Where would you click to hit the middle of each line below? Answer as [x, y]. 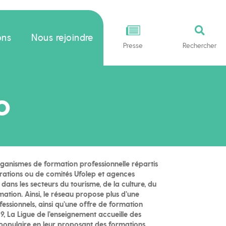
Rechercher [200, 45]
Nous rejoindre [62, 38]
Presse [133, 45]
